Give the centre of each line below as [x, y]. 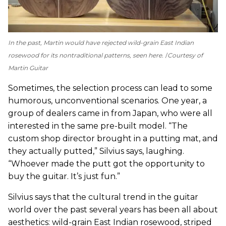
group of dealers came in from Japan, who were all [110, 113]
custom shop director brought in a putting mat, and [113, 138]
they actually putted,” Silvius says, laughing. [96, 151]
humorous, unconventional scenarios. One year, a [107, 100]
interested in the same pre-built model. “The [98, 126]
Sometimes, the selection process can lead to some [110, 88]
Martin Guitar [28, 68]
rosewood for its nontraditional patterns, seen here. [86, 55]
